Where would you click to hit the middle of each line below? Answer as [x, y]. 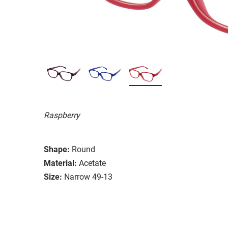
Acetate [92, 163]
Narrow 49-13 [88, 177]
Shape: [57, 149]
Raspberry [62, 115]
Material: [60, 163]
